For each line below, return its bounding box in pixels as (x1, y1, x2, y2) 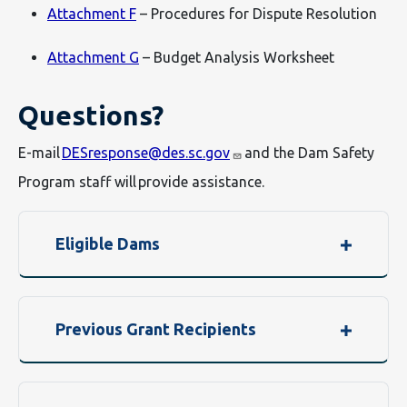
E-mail (18, 144, 62, 161)
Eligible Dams (55, 234, 160, 253)
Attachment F (47, 5, 136, 22)
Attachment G (47, 49, 139, 65)
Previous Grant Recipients (55, 320, 256, 338)
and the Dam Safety (243, 144, 374, 161)
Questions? (18, 100, 178, 131)
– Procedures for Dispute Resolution (136, 5, 382, 22)
